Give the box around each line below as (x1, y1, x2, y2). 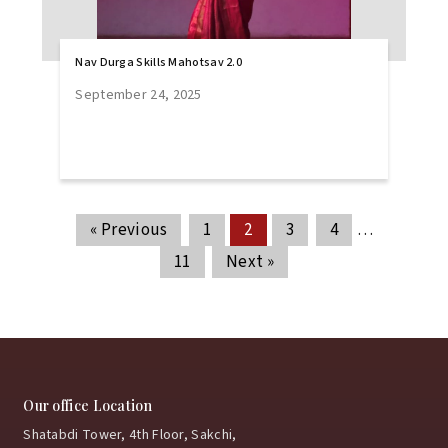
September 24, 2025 (75, 85, 202, 105)
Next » (226, 250, 274, 274)
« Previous (90, 218, 168, 242)
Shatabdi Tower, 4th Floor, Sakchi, (23, 425, 237, 445)
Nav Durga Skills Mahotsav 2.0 (75, 54, 243, 71)
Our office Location (23, 396, 152, 415)
